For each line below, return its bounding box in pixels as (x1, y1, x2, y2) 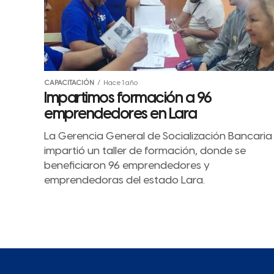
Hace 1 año (103, 80, 138, 87)
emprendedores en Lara (44, 107, 197, 122)
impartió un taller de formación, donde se (44, 146, 246, 157)
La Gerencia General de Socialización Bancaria (44, 131, 272, 142)
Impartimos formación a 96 (44, 91, 212, 106)
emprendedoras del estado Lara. (44, 175, 205, 186)
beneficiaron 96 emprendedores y (44, 160, 210, 171)
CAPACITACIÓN (44, 80, 94, 87)
